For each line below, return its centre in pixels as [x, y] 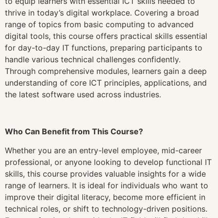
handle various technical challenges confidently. [93, 59]
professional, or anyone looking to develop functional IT [108, 162]
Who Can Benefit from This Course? [74, 132]
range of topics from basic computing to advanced [99, 24]
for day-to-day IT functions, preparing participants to [104, 47]
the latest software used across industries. [83, 94]
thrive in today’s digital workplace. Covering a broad [102, 12]
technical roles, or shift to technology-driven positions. [106, 209]
